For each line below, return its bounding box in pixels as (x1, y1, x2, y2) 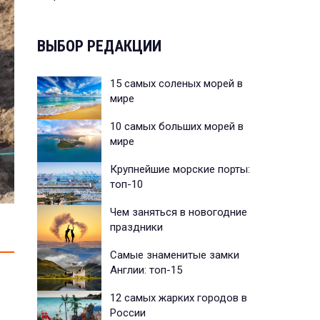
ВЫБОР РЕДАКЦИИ (37, 36, 161, 55)
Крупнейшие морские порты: (110, 162, 250, 176)
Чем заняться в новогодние (110, 205, 247, 219)
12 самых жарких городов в (110, 291, 247, 304)
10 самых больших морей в (110, 119, 244, 133)
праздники (110, 220, 166, 234)
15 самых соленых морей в (110, 76, 243, 90)
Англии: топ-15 (110, 263, 182, 276)
